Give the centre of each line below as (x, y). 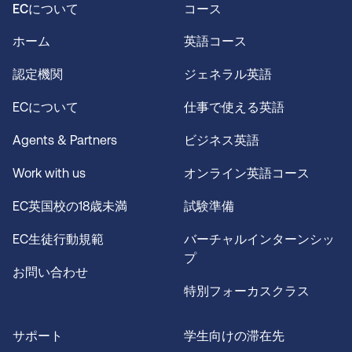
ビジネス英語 (222, 141)
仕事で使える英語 (236, 108)
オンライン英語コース (247, 174)
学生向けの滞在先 (234, 336)
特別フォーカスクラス (247, 291)
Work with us (49, 174)
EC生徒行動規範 (60, 240)
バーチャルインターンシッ (259, 240)
